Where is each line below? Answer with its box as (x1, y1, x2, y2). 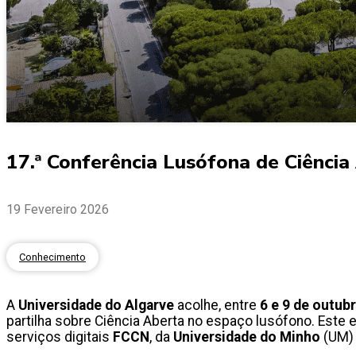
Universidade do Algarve (18, 297, 174, 314)
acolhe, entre (174, 297, 260, 314)
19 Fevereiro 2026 (6, 201, 109, 217)
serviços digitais (6, 329, 113, 346)
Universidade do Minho (173, 329, 320, 346)
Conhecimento (19, 251, 86, 264)
